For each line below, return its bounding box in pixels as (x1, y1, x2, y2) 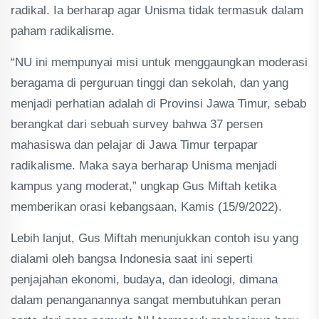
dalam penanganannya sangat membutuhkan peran (11, 293, 281, 307)
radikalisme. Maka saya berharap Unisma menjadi (11, 159, 277, 172)
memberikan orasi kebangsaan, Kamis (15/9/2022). (11, 200, 282, 214)
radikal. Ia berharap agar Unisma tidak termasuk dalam (11, 4, 303, 17)
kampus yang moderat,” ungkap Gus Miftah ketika (11, 179, 276, 193)
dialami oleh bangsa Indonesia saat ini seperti (11, 252, 253, 266)
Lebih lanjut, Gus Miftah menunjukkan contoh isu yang (11, 231, 298, 245)
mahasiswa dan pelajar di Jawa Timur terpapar (11, 138, 258, 152)
